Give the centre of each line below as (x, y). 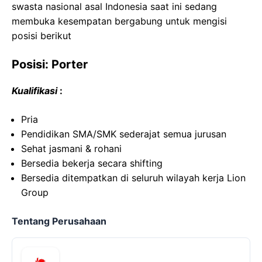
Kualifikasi (35, 91)
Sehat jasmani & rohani (71, 149)
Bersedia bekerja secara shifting (92, 163)
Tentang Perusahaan (59, 221)
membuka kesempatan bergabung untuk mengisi (119, 21)
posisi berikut (42, 36)
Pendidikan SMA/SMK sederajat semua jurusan (124, 134)
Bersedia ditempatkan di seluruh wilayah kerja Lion (133, 178)
